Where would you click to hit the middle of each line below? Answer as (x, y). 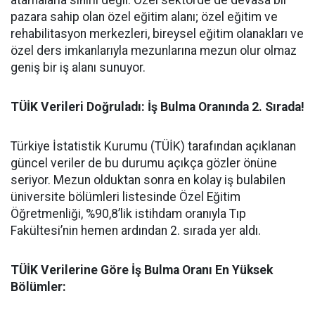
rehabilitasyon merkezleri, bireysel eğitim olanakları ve (157, 34)
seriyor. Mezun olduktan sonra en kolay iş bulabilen (148, 180)
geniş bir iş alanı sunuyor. (78, 67)
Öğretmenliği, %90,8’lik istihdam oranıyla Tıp (128, 214)
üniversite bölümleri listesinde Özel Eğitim (126, 197)
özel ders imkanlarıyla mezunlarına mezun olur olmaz (154, 51)
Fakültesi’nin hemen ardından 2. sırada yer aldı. (136, 231)
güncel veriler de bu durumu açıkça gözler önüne (144, 163)
